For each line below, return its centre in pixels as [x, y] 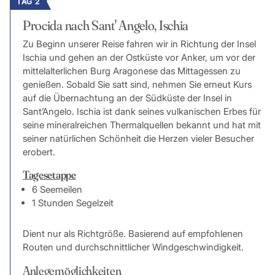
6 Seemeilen [57, 190]
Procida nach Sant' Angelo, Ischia [106, 25]
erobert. [39, 152]
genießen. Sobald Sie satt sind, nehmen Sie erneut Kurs [137, 85]
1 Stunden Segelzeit [72, 203]
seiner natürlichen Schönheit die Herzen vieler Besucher [138, 139]
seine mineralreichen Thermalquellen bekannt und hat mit [141, 125]
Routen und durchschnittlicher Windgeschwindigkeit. [133, 247]
